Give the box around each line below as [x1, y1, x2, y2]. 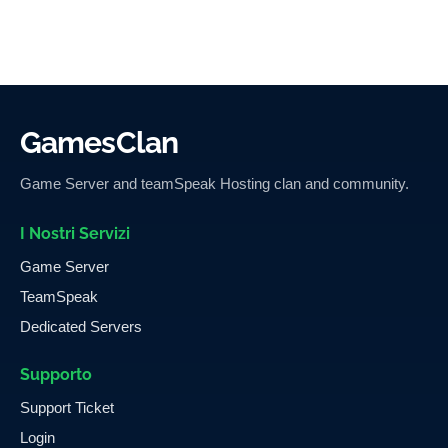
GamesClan [20, 125, 178, 160]
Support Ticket [20, 399, 114, 416]
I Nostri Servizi [20, 224, 130, 243]
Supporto [20, 365, 92, 384]
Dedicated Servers [20, 318, 142, 335]
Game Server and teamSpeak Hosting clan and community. [20, 175, 409, 192]
